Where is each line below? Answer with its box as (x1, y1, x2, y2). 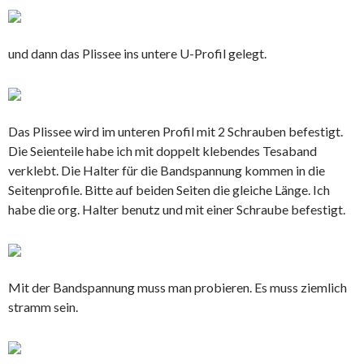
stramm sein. (8, 298, 78, 314)
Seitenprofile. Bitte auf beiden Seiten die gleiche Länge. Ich (8, 181, 330, 197)
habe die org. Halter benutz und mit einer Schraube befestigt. (8, 201, 345, 217)
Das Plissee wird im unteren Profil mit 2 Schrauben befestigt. (8, 123, 343, 139)
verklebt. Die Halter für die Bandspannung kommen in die (8, 162, 325, 178)
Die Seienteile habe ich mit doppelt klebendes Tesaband (8, 142, 317, 158)
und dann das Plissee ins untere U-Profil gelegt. (8, 45, 266, 61)
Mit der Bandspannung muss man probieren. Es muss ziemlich (8, 279, 347, 295)
